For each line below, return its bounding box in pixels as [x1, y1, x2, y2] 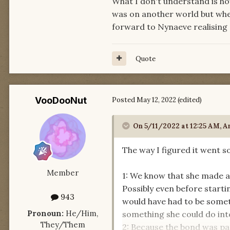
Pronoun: [27, 208, 64, 218]
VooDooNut [34, 94, 87, 106]
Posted [112, 95, 137, 104]
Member [47, 167, 79, 178]
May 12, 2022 [137, 95, 176, 104]
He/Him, [64, 208, 98, 218]
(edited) [178, 95, 202, 104]
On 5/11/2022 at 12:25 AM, [133, 121, 223, 130]
